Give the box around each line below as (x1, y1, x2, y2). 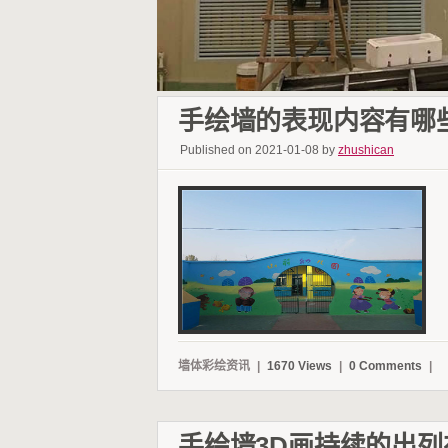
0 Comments (349, 358, 425, 373)
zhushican (338, 142, 394, 157)
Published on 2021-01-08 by (180, 142, 338, 157)
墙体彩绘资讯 (178, 358, 250, 373)
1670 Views (267, 358, 335, 373)
